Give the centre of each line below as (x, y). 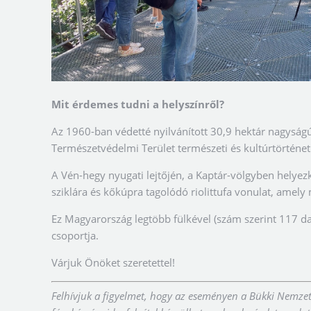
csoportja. (75, 235)
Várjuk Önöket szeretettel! (113, 262)
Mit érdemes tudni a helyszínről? (138, 104)
